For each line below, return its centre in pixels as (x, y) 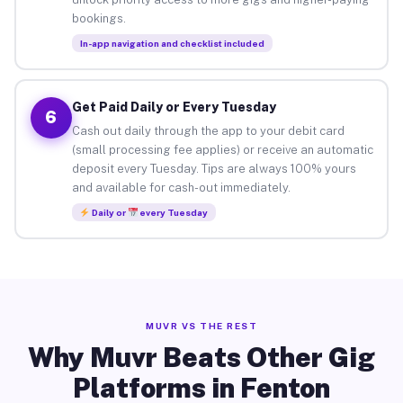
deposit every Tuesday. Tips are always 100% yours (214, 168)
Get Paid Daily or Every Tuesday (174, 107)
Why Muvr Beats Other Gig (201, 357)
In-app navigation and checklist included (172, 43)
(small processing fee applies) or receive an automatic (222, 149)
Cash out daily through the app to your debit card (208, 130)
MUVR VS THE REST (201, 326)
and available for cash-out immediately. (181, 187)
